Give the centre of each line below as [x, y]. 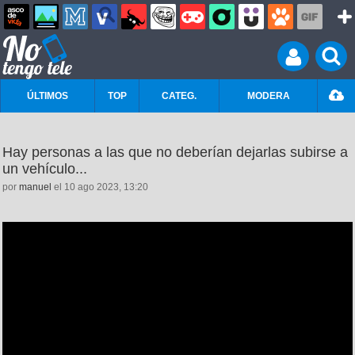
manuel [35, 187]
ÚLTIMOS [48, 96]
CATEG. [179, 96]
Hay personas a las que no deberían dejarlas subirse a [175, 152]
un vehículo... [45, 169]
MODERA [268, 96]
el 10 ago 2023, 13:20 [100, 187]
